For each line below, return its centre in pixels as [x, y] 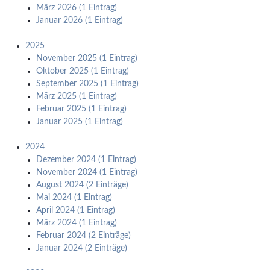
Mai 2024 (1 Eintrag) [74, 198]
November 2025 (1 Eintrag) [86, 59]
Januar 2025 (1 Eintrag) [79, 122]
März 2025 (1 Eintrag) [76, 97]
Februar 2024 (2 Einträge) [83, 236]
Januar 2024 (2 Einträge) [81, 249]
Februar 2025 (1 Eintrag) [81, 109]
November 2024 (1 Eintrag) [86, 173]
